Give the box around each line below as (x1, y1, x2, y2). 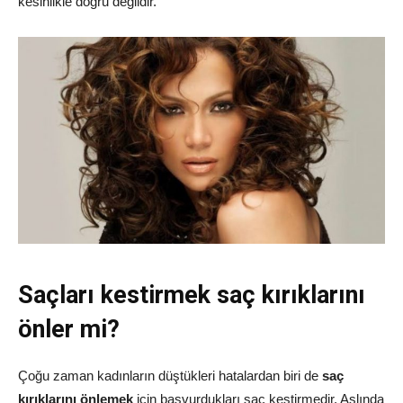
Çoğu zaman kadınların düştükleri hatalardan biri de (18, 368, 322, 384)
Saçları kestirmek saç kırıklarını (18, 281, 365, 310)
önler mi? (18, 315, 120, 345)
